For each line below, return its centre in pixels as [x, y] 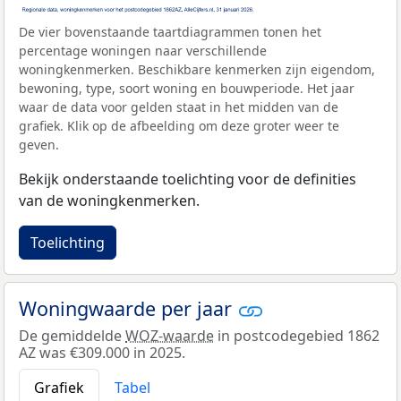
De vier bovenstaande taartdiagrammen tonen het [170, 31]
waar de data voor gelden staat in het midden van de [179, 107]
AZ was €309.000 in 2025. [102, 353]
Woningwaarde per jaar [128, 308]
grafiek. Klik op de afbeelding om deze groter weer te [179, 125]
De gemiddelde [72, 336]
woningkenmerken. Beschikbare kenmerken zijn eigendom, [197, 69]
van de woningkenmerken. [109, 200]
